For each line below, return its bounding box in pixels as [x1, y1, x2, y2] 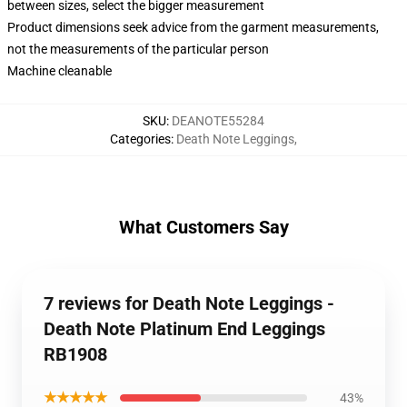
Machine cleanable [7, 64, 112, 78]
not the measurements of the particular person [7, 42, 269, 56]
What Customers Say [118, 216, 289, 238]
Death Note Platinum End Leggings [44, 318, 325, 340]
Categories [110, 132, 171, 146]
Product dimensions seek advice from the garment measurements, [7, 20, 379, 35]
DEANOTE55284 [172, 114, 264, 128]
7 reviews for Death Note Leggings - [44, 293, 334, 314]
